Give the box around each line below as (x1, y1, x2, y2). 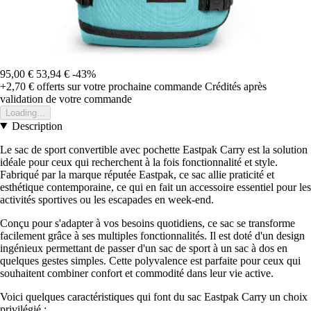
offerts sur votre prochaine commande (34, 80, 202, 92)
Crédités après (205, 80, 267, 92)
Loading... (6, 107, 45, 118)
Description (11, 119, 62, 132)
